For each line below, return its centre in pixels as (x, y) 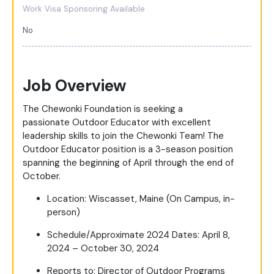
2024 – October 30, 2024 (103, 249)
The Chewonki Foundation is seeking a (103, 109)
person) (64, 213)
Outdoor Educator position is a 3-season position (128, 150)
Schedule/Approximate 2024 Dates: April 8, (139, 235)
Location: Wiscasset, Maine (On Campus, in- (141, 199)
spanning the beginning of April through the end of (128, 163)
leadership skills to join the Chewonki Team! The (123, 136)
